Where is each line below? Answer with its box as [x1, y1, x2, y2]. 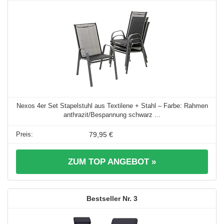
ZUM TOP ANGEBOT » [68, 157, 156, 167]
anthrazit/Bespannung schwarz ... [63, 111, 160, 119]
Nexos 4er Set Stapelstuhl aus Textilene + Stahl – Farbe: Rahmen [16, 102, 208, 110]
